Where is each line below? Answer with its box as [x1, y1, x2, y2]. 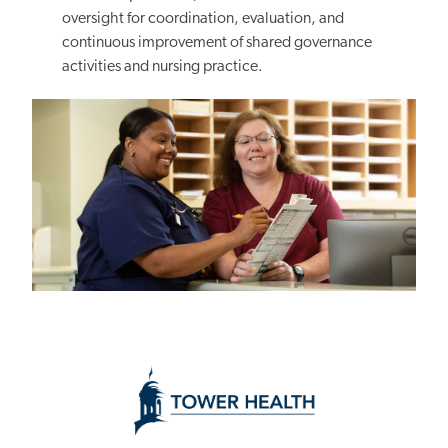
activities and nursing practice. [62, 59, 264, 76]
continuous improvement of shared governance [62, 35, 373, 52]
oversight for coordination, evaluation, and [62, 11, 345, 28]
